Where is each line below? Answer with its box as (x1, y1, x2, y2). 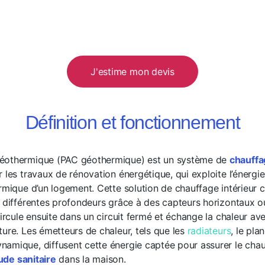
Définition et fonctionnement (25, 111, 240, 133)
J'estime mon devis (91, 65, 174, 77)
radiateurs (187, 224, 231, 237)
